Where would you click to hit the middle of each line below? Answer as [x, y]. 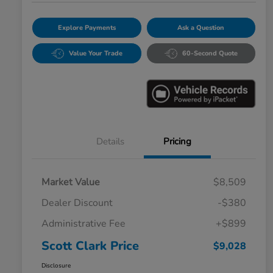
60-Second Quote [210, 54]
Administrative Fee [83, 223]
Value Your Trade [95, 54]
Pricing [177, 141]
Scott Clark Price [90, 246]
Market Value [71, 182]
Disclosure [56, 265]
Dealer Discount [77, 203]
